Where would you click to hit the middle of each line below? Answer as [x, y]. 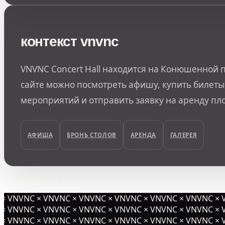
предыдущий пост [45, 182]
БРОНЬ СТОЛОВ [92, 135]
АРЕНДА [143, 135]
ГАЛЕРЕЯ [184, 135]
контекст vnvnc [70, 41]
